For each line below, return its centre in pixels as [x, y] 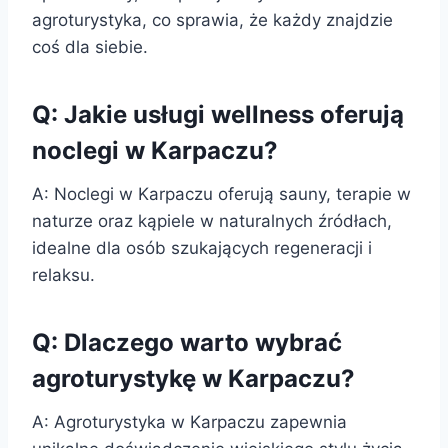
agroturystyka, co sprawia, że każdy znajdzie [212, 19]
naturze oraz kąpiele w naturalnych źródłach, [212, 220]
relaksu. [63, 274]
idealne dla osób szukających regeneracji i [202, 247]
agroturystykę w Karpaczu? [193, 378]
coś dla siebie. [90, 46]
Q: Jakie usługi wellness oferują [218, 114]
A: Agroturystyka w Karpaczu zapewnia [189, 421]
